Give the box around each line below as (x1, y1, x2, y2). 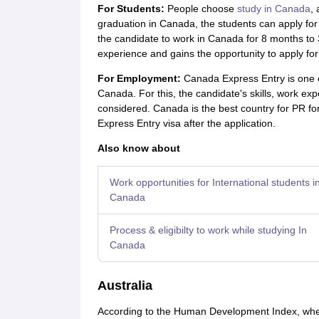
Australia (97, 278, 152, 293)
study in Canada (236, 3, 310, 14)
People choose (167, 3, 237, 14)
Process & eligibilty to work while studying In (109, 224, 307, 236)
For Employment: (97, 73, 181, 84)
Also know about (97, 142, 180, 154)
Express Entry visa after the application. (97, 117, 276, 129)
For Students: (97, 3, 167, 14)
